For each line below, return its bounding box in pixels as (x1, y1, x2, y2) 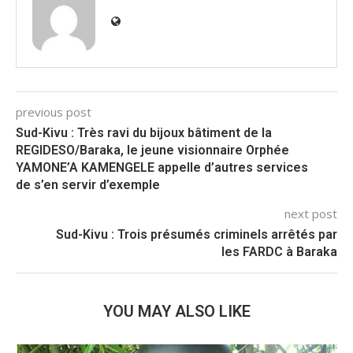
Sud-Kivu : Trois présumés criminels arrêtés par (56, 227, 337, 243)
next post (284, 206, 337, 222)
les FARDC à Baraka (221, 244, 337, 260)
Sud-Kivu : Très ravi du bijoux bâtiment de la (16, 125, 272, 141)
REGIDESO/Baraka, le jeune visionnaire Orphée (16, 143, 289, 158)
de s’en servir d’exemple (16, 177, 160, 193)
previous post (16, 104, 91, 121)
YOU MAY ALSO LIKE (102, 302, 251, 321)
